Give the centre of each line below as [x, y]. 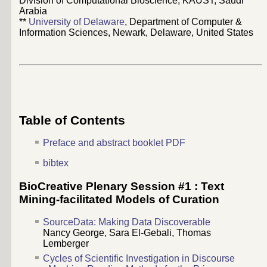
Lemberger [66, 244]
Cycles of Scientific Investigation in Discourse [139, 259]
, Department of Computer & [183, 22]
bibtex [56, 163]
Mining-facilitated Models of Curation [119, 199]
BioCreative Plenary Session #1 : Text [122, 186]
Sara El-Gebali [140, 233]
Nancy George [74, 233]
